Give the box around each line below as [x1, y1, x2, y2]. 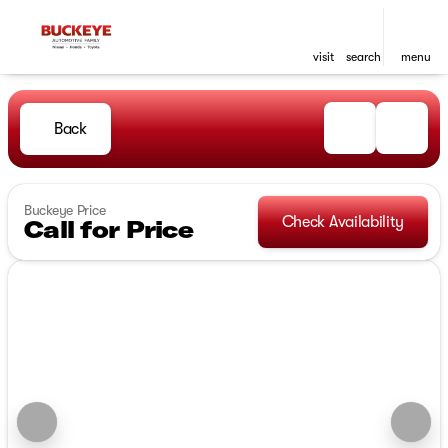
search [345, 50, 381, 64]
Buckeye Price [24, 202, 106, 218]
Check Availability [281, 213, 404, 231]
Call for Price [24, 214, 193, 244]
